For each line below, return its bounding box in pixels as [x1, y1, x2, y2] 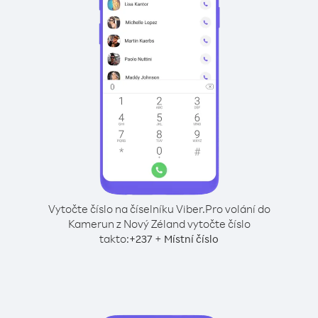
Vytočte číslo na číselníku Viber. [48, 202, 205, 216]
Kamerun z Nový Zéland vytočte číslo [67, 216, 251, 231]
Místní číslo [164, 232, 219, 246]
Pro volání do [204, 202, 270, 216]
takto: [99, 231, 129, 246]
